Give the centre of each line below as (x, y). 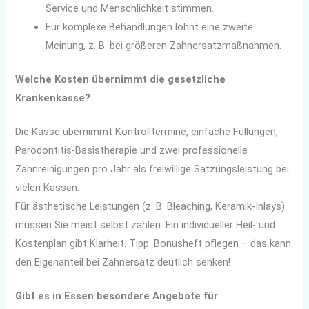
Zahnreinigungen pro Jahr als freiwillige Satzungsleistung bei (152, 169)
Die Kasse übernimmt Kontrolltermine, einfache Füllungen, (147, 132)
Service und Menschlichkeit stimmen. (130, 9)
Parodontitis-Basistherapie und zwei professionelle (132, 151)
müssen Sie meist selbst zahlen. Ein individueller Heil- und (146, 225)
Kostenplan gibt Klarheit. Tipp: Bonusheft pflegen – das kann (153, 244)
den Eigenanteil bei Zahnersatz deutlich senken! (123, 262)
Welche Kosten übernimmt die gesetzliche (121, 80)
